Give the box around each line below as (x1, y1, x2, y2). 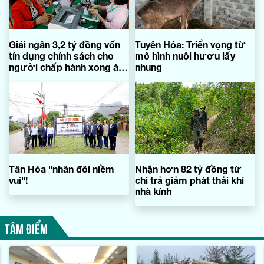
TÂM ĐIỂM (5, 218, 48, 236)
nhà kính (135, 185, 171, 197)
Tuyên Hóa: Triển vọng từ (135, 38, 246, 50)
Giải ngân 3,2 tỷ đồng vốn (9, 38, 120, 50)
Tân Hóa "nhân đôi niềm (9, 163, 114, 174)
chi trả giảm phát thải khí (135, 174, 244, 186)
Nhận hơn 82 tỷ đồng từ (135, 163, 242, 174)
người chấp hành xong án (9, 61, 124, 72)
